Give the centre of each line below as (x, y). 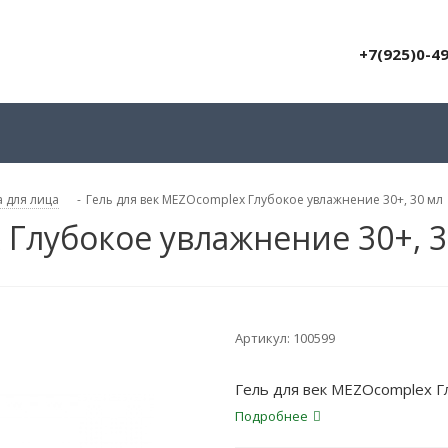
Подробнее (271, 416)
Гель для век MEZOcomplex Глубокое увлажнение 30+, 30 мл (264, 199)
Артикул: (262, 338)
